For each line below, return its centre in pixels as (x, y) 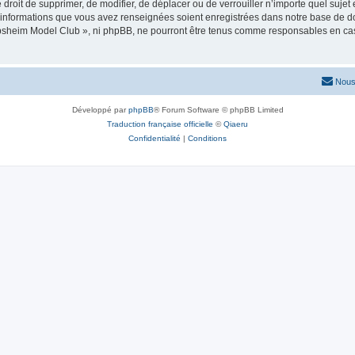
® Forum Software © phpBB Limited (218, 109)
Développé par (100, 109)
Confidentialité (155, 138)
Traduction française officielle (160, 124)
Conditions (207, 138)
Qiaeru (236, 124)
